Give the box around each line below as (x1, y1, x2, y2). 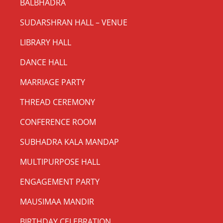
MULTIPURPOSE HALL (20, 156, 100, 167)
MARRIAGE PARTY (20, 76, 85, 88)
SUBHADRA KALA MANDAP (20, 136, 119, 147)
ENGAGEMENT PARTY (20, 176, 100, 187)
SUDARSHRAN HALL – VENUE (20, 16, 127, 28)
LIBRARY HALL (20, 36, 71, 48)
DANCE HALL (20, 56, 67, 68)
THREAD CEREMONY (20, 96, 95, 108)
